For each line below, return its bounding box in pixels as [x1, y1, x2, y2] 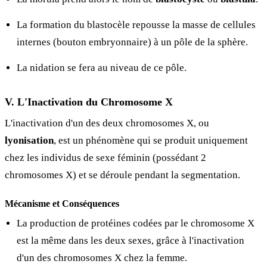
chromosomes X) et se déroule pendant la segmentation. [5, 169, 240, 181]
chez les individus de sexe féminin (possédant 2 [5, 151, 206, 163]
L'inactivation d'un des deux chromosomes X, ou [5, 117, 209, 129]
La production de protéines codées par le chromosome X [17, 217, 254, 229]
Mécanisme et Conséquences [5, 198, 119, 209]
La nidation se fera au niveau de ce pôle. [17, 61, 187, 73]
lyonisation [5, 134, 54, 146]
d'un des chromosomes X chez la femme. [17, 252, 187, 263]
